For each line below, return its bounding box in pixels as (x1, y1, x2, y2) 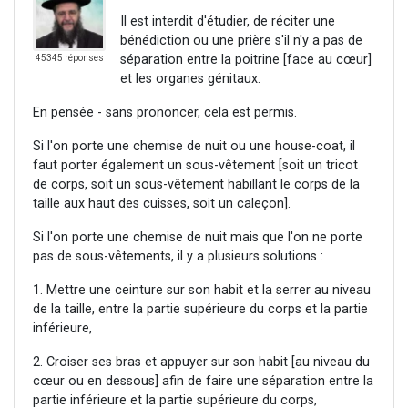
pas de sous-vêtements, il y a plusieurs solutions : (33, 249, 323, 265)
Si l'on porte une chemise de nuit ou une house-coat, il (33, 138, 355, 155)
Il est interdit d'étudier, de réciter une (120, 14, 335, 30)
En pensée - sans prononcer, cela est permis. (33, 105, 297, 121)
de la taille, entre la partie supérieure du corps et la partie (33, 301, 368, 318)
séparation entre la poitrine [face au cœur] (120, 52, 372, 68)
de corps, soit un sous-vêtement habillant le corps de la (33, 177, 360, 193)
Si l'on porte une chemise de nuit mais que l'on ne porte (33, 229, 362, 246)
